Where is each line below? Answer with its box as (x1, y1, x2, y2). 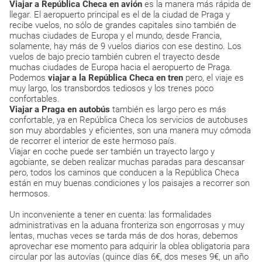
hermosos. (9, 188, 50, 199)
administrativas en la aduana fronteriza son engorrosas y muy (9, 220, 244, 230)
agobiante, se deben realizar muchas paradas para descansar (9, 157, 244, 167)
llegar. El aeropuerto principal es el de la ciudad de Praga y (9, 9, 230, 20)
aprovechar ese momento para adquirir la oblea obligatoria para (9, 241, 250, 251)
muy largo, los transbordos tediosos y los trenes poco (9, 83, 213, 94)
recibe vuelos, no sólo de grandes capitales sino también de (9, 20, 236, 30)
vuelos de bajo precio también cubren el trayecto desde (9, 51, 220, 62)
